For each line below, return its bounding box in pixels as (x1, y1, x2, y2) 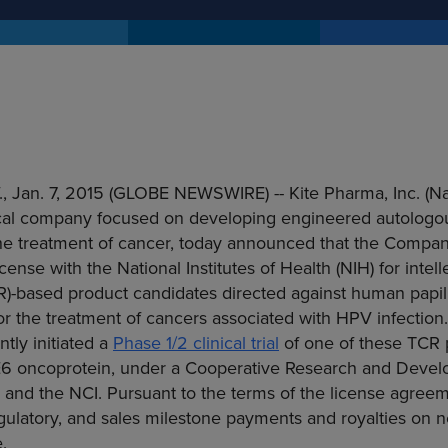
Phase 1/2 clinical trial (113, 330, 279, 356)
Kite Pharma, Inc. (289, 180, 420, 206)
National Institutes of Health (117, 255, 331, 281)
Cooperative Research (185, 355, 357, 381)
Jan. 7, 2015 (12, 180, 104, 206)
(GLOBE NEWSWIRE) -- (104, 180, 289, 206)
